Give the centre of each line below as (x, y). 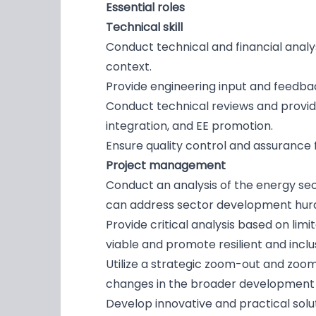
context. (129, 67)
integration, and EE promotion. (189, 126)
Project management (167, 166)
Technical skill (144, 28)
